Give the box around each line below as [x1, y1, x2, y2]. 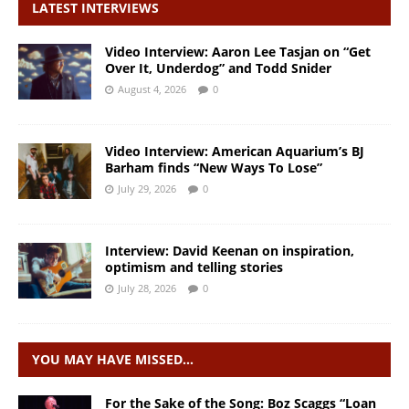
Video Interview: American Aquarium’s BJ [105, 142, 364, 161]
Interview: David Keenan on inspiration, [105, 242, 354, 260]
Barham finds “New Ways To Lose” [105, 159, 322, 177]
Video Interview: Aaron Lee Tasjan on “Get [105, 43, 371, 61]
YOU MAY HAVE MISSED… [32, 351, 194, 369]
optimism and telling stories [105, 258, 283, 277]
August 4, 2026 [118, 82, 186, 97]
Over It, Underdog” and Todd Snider [105, 59, 331, 78]
